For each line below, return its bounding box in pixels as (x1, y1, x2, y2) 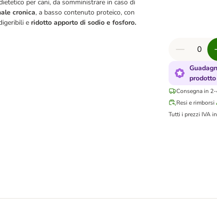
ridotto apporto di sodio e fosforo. (31, 18, 136, 27)
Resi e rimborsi (176, 99, 215, 107)
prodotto (189, 74, 216, 83)
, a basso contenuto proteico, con (35, 8, 135, 17)
